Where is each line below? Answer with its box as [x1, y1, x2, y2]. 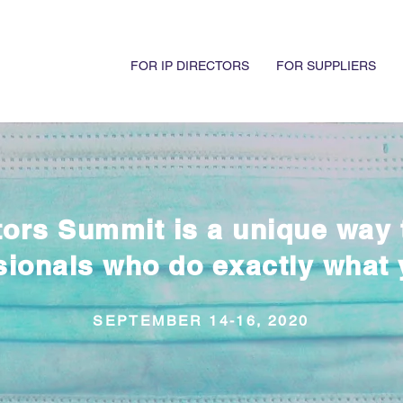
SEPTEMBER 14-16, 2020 [93, 312, 309, 329]
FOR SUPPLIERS [276, 58, 376, 73]
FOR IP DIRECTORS [130, 58, 249, 73]
